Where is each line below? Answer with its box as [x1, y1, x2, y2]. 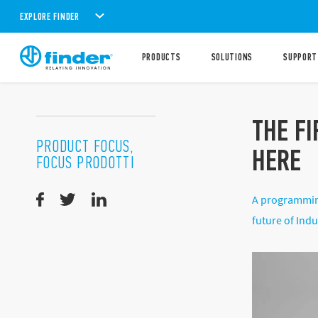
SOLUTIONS [211, 51, 253, 63]
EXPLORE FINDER [20, 10, 79, 23]
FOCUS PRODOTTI [36, 153, 136, 172]
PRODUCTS [141, 51, 181, 63]
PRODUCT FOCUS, [36, 136, 134, 156]
